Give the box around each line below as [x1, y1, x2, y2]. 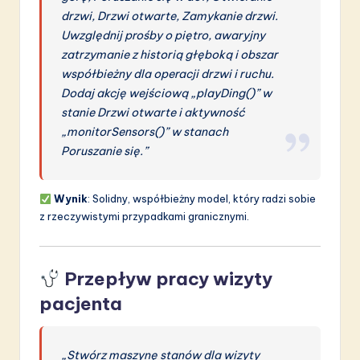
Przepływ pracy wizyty [63, 268, 272, 291]
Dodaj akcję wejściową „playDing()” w [61, 86, 272, 101]
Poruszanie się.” [61, 144, 149, 159]
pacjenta [39, 292, 122, 316]
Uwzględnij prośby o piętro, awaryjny [61, 28, 266, 43]
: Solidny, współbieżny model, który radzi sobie [87, 192, 316, 206]
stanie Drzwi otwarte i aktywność [61, 105, 246, 121]
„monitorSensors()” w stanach [61, 125, 229, 140]
